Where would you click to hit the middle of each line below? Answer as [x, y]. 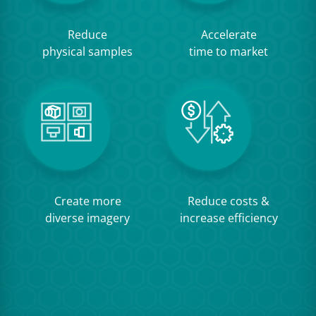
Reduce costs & [229, 201]
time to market [229, 51]
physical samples [87, 51]
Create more [87, 201]
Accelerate [229, 35]
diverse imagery [87, 218]
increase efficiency [229, 218]
